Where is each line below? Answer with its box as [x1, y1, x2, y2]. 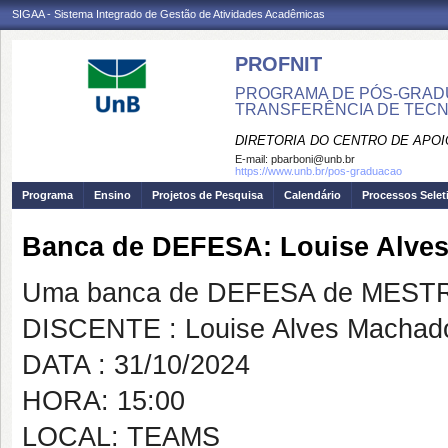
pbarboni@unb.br [271, 153, 355, 165]
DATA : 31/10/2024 [22, 350, 250, 380]
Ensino [94, 189, 131, 201]
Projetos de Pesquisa [152, 189, 263, 201]
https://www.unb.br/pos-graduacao [235, 165, 402, 177]
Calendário [284, 189, 341, 201]
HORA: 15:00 [22, 386, 185, 416]
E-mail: [235, 153, 271, 165]
